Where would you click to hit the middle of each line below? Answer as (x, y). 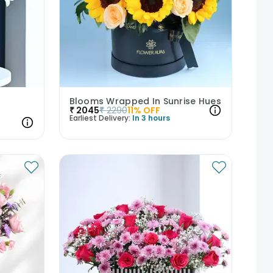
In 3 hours (151, 118)
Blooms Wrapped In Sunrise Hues (145, 101)
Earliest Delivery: (100, 118)
